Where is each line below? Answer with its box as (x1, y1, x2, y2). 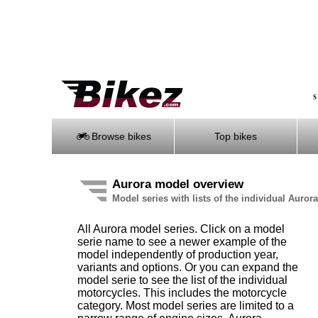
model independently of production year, (77, 248, 278, 261)
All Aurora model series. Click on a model (77, 223, 285, 235)
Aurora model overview (112, 177, 243, 191)
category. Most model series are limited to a (77, 300, 294, 312)
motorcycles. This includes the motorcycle (77, 287, 287, 299)
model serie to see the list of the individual (77, 274, 287, 286)
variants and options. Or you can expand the (77, 261, 298, 273)
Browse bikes (88, 131, 151, 142)
